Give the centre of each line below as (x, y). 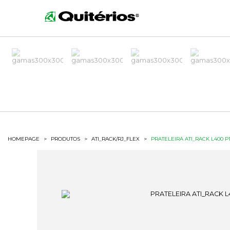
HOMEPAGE (24, 139)
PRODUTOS (65, 139)
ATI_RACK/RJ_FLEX (116, 139)
